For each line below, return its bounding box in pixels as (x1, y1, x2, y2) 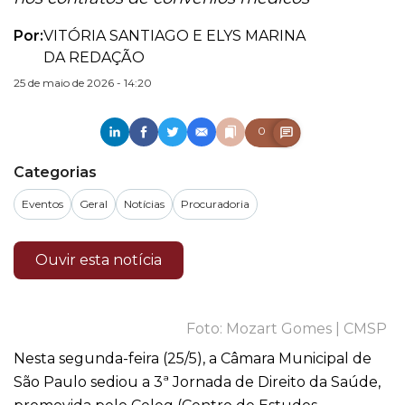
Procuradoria (181, 197, 250, 211)
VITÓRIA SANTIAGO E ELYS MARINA (43, 27, 306, 44)
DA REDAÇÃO (43, 49, 145, 66)
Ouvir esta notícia (35, 251, 162, 268)
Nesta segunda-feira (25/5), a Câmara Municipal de (14, 350, 372, 367)
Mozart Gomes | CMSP (226, 320, 387, 337)
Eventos (22, 197, 63, 211)
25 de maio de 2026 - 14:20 (14, 76, 152, 89)
